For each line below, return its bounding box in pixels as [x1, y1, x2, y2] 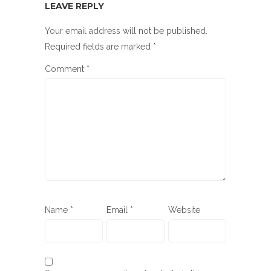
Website [168, 205, 200, 215]
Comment [45, 64, 87, 74]
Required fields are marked [45, 42, 153, 52]
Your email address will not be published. [45, 26, 207, 36]
